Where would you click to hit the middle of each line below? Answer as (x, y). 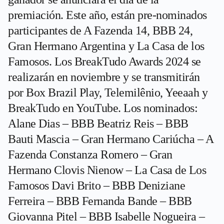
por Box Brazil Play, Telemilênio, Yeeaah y (108, 92)
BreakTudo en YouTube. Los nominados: (103, 108)
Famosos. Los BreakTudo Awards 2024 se (104, 61)
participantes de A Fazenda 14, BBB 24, (100, 30)
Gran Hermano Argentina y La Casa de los (106, 46)
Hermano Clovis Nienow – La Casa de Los (107, 170)
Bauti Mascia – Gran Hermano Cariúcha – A (110, 139)
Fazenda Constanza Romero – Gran (90, 154)
